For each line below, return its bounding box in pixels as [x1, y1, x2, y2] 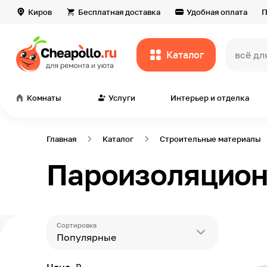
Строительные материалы [160, 134, 260, 144]
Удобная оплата [187, 7, 247, 17]
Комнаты [27, 93, 61, 103]
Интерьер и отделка [170, 93, 250, 103]
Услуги [108, 93, 135, 103]
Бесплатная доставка [78, 7, 160, 17]
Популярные [57, 231, 116, 243]
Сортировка [57, 221, 97, 229]
